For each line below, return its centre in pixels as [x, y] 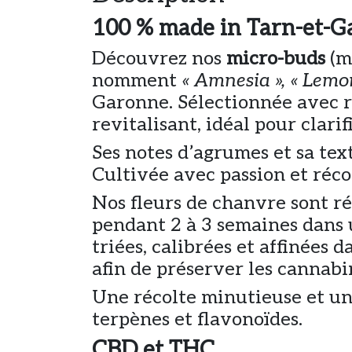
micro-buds [276, 58]
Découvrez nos [159, 58]
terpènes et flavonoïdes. [197, 319]
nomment [137, 80]
